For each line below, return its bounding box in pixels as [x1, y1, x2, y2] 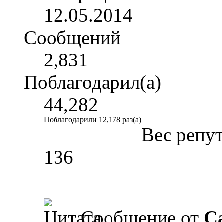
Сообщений [24, 27, 121, 49]
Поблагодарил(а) [24, 71, 161, 93]
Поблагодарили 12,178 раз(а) [44, 115, 141, 124]
